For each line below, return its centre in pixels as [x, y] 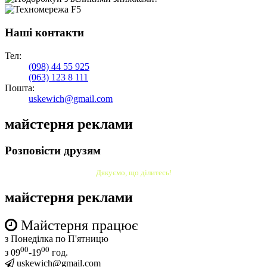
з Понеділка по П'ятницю [57, 239]
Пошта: [20, 88]
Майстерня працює [77, 226]
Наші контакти [44, 33]
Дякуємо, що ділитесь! [133, 173]
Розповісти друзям [53, 150]
